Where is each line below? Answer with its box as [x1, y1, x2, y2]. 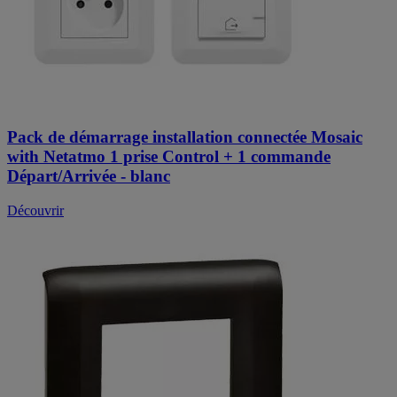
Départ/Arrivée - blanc [7, 166, 170, 185]
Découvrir [7, 202, 64, 218]
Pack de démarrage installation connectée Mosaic [7, 127, 362, 146]
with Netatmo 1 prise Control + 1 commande [7, 146, 331, 166]
